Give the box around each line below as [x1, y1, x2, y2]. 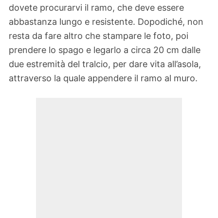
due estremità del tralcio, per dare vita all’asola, [9, 59, 201, 70]
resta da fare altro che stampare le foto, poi [9, 31, 188, 41]
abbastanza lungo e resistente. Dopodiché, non [9, 17, 203, 27]
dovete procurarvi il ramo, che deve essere [9, 2, 184, 13]
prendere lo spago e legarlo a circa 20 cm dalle [9, 45, 200, 55]
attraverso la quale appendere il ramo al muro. [9, 73, 198, 84]
